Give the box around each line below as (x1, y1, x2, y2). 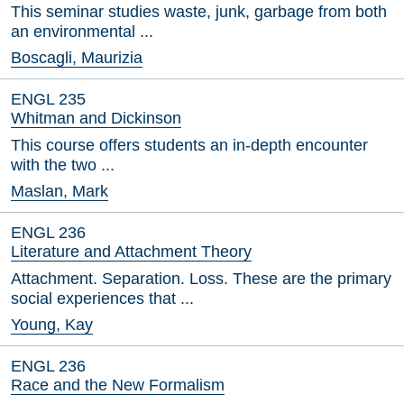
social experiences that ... (11, 289, 194, 308)
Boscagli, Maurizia (11, 49, 142, 67)
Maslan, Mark (11, 182, 108, 200)
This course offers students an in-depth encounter (11, 136, 368, 154)
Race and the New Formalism (11, 376, 225, 394)
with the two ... (11, 156, 115, 174)
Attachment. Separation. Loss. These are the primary (11, 270, 391, 288)
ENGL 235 (11, 90, 86, 108)
